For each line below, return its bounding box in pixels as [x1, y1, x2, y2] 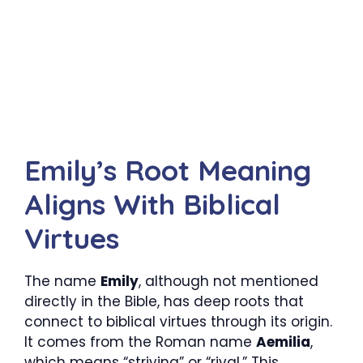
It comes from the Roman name [24, 332, 256, 352]
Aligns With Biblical [24, 186, 280, 222]
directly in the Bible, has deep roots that [24, 292, 304, 311]
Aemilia [256, 332, 310, 352]
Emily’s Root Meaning [24, 152, 311, 188]
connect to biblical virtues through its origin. [24, 312, 332, 331]
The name [24, 271, 100, 291]
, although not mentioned [139, 271, 318, 291]
